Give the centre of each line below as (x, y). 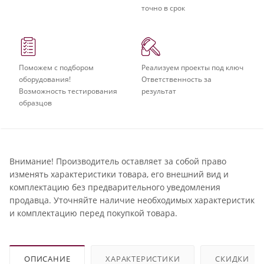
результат (159, 91)
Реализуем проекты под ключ (192, 67)
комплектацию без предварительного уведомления (115, 187)
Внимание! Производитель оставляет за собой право (118, 161)
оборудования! (45, 79)
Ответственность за (176, 79)
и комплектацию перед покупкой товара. (93, 213)
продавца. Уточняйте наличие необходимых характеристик (132, 200)
